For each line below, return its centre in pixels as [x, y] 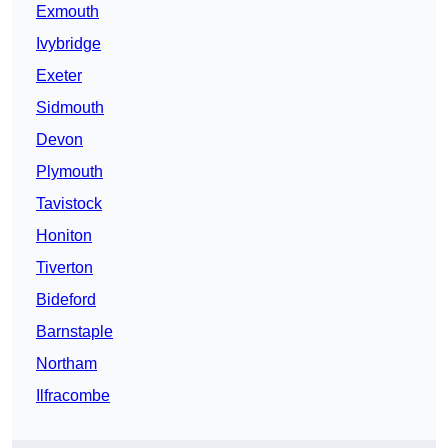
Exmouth [67, 12]
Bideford [66, 300]
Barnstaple [74, 332]
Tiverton [64, 268]
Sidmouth [70, 108]
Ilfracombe [73, 396]
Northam [66, 364]
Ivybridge [68, 44]
